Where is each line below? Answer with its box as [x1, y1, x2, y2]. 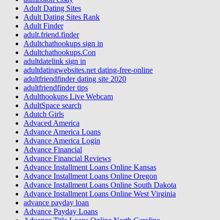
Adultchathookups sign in [24, 39, 103, 48]
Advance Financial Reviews [24, 154, 111, 163]
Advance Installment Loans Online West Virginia [24, 189, 176, 198]
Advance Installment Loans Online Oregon [24, 171, 157, 180]
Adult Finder [24, 21, 63, 30]
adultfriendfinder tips [24, 83, 88, 92]
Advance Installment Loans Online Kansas [24, 163, 156, 171]
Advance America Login [24, 136, 100, 145]
